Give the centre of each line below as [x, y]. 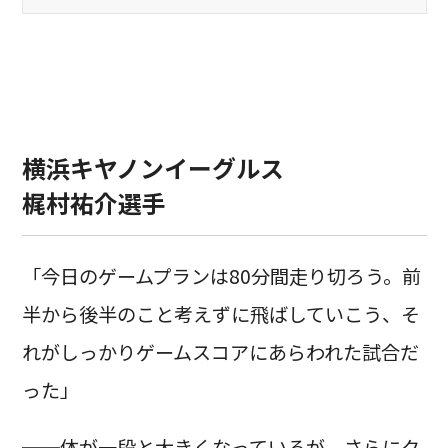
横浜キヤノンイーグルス [152, 168]
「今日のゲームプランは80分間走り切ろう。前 [221, 275]
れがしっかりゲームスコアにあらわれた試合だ [220, 351]
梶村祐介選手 [93, 203]
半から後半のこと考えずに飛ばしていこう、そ [220, 313]
